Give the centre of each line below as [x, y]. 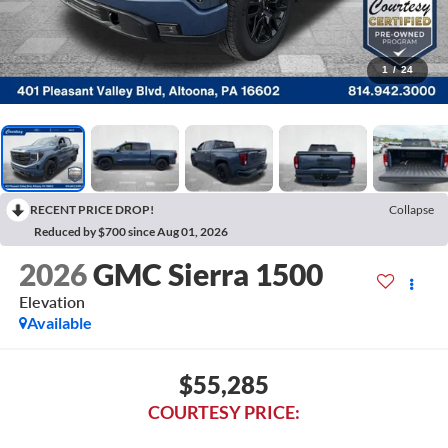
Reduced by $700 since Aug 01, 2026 [131, 231]
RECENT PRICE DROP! [92, 209]
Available [59, 322]
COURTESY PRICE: [224, 412]
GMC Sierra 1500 [207, 273]
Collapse [411, 209]
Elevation [51, 301]
